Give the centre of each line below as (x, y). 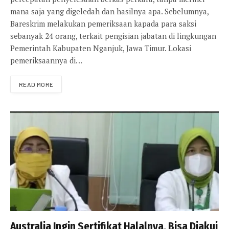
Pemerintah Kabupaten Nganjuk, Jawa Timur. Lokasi (101, 48)
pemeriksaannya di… (46, 61)
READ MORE (36, 85)
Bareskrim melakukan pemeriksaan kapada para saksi (103, 24)
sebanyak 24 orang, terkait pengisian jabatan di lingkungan (113, 36)
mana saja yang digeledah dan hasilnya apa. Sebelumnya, (109, 12)
